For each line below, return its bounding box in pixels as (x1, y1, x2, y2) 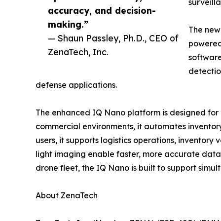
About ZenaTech (36, 190, 98, 200)
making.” (48, 19, 88, 30)
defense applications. (36, 80, 117, 90)
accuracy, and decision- (48, 5, 156, 16)
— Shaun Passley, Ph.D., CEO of (48, 33, 179, 43)
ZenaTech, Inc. (48, 46, 109, 57)
